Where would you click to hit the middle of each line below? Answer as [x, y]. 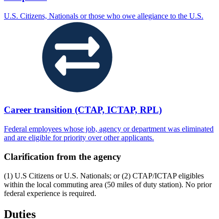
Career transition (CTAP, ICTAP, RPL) [83, 110]
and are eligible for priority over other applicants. [79, 138]
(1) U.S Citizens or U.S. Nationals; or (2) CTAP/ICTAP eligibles [104, 175]
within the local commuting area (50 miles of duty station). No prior [108, 184]
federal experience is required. [50, 193]
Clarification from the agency [63, 156]
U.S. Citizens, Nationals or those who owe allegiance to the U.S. [104, 16]
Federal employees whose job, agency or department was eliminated [109, 129]
